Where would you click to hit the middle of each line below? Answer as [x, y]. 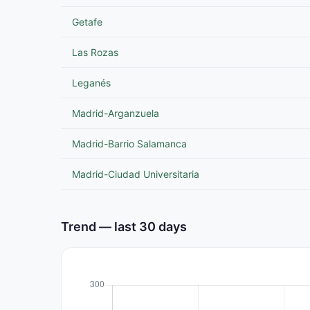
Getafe [87, 22]
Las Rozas [95, 52]
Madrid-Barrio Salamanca [129, 144]
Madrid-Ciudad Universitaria [136, 174]
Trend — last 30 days [124, 227]
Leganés [91, 83]
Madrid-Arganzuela [116, 113]
